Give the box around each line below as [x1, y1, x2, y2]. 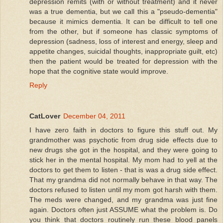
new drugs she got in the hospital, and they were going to [29, 145, 218, 154]
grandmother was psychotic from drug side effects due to [29, 135, 218, 144]
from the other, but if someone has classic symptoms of [29, 27, 218, 35]
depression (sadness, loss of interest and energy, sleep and [29, 37, 218, 45]
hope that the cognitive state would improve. [29, 67, 168, 75]
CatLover [29, 111, 60, 120]
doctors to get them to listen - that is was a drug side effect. [29, 165, 218, 174]
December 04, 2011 [63, 111, 125, 120]
